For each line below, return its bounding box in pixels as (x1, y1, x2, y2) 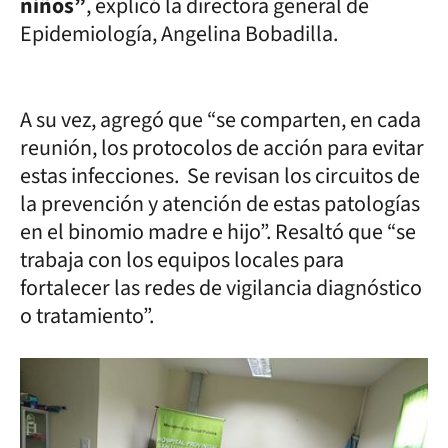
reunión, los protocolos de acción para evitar (20, 132, 424, 164)
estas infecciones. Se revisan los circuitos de (20, 160, 420, 192)
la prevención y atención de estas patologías (20, 188, 420, 220)
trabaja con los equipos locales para (20, 244, 344, 276)
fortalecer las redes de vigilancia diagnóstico (20, 272, 422, 304)
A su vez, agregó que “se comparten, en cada (20, 104, 421, 136)
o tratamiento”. (20, 300, 154, 332)
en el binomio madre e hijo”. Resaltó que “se (20, 216, 416, 248)
